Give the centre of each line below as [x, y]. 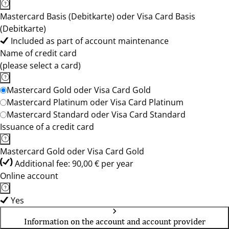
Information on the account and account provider [114, 221]
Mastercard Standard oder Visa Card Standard [96, 114]
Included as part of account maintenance [90, 41]
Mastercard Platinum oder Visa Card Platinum [95, 102]
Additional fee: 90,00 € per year [74, 164]
